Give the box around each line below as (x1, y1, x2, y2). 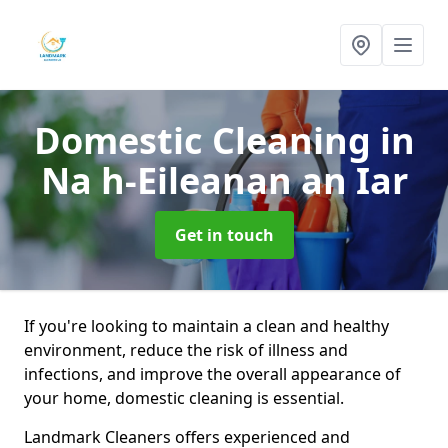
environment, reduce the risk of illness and (24, 339, 348, 361)
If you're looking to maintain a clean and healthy (24, 315, 389, 337)
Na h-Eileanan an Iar (40, 156, 408, 205)
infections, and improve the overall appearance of (24, 363, 401, 385)
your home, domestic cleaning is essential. (24, 387, 344, 409)
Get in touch (174, 224, 274, 246)
